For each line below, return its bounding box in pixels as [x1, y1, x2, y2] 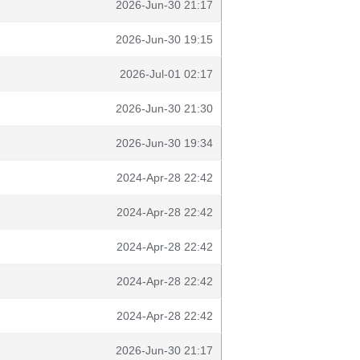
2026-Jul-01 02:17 [120, 67, 213, 80]
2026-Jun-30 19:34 [116, 137, 213, 149]
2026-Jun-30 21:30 [116, 102, 213, 115]
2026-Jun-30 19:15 [116, 33, 213, 46]
